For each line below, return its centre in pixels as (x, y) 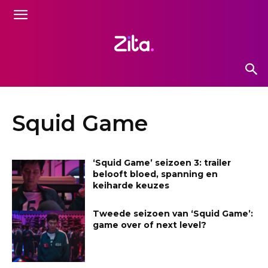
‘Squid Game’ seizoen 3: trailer (162, 162)
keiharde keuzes (131, 185)
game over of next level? (150, 225)
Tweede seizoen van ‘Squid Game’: (173, 214)
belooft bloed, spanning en (156, 174)
